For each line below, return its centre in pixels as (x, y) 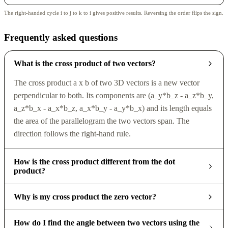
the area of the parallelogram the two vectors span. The (101, 121)
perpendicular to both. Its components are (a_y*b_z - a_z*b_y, (113, 95)
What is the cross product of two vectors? (84, 63)
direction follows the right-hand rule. (72, 133)
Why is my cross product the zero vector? (85, 197)
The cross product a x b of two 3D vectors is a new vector (106, 82)
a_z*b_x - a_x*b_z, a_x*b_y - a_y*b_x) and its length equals (112, 108)
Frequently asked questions (61, 38)
